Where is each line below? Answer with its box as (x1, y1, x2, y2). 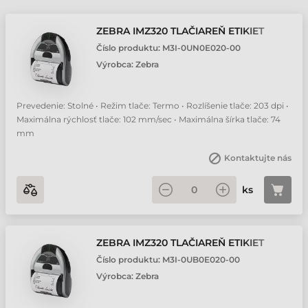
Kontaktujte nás (224, 153, 291, 163)
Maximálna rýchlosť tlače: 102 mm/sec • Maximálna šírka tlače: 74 (16, 114, 280, 124)
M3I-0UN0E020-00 (162, 43, 241, 53)
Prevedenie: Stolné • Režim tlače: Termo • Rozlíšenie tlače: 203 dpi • (16, 100, 289, 111)
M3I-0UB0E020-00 (162, 254, 240, 265)
